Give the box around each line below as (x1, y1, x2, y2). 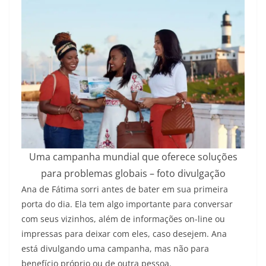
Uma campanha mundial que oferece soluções (28, 150, 237, 163)
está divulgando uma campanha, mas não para (21, 242, 209, 254)
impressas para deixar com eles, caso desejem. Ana (21, 227, 227, 239)
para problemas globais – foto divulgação (40, 166, 226, 180)
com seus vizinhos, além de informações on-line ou (21, 213, 225, 224)
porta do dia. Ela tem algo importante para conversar (21, 198, 233, 210)
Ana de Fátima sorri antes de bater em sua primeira (21, 183, 228, 195)
